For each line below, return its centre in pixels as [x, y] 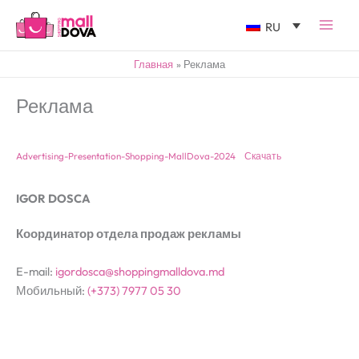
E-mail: [36, 272]
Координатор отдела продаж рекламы [129, 234]
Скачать [262, 155]
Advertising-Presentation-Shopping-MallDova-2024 [126, 155]
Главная [153, 64]
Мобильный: [52, 291]
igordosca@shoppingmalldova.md [140, 272]
